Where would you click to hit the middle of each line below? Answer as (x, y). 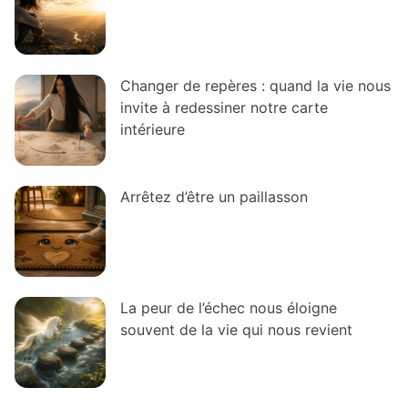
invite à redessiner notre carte (224, 107)
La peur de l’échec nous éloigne (229, 307)
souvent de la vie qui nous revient (236, 329)
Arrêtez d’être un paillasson (214, 196)
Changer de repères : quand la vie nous (255, 85)
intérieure (153, 129)
